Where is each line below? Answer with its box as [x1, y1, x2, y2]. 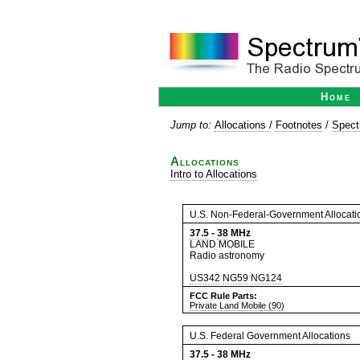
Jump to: [170, 119, 215, 131]
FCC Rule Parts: [190, 291, 257, 301]
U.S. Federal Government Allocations [190, 330, 350, 342]
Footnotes [276, 119, 322, 131]
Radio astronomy [190, 250, 264, 261]
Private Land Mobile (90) [190, 301, 284, 310]
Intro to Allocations [170, 168, 257, 180]
